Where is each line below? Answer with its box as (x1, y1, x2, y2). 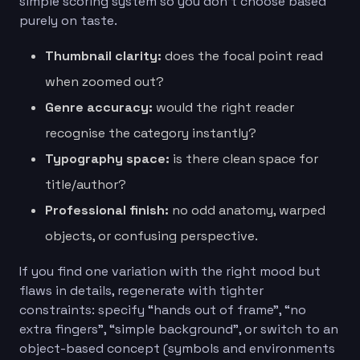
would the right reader (153, 98, 294, 116)
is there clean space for (170, 149, 318, 167)
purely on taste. (19, 11, 117, 29)
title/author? (45, 175, 126, 193)
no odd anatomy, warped (169, 201, 325, 219)
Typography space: (45, 149, 170, 167)
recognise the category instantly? (45, 124, 256, 141)
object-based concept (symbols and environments (19, 339, 335, 357)
